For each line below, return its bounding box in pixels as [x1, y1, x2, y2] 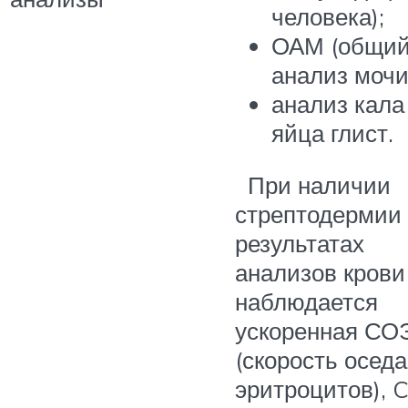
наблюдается [235, 287, 378, 317]
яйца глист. [271, 117, 393, 148]
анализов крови [235, 258, 405, 288]
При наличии [235, 170, 391, 200]
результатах [235, 229, 364, 259]
